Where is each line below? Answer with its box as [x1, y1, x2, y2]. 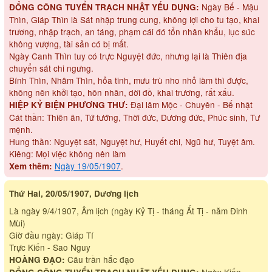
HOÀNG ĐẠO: [8, 253, 65, 265]
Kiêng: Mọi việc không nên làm [8, 147, 126, 160]
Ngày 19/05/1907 [54, 159, 121, 172]
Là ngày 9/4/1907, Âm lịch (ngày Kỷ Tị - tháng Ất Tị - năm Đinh [8, 204, 248, 217]
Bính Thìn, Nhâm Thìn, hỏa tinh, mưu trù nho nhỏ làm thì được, [8, 73, 248, 86]
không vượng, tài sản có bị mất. [8, 37, 129, 50]
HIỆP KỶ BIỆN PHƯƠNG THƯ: [8, 98, 128, 110]
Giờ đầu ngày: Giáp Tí [8, 228, 93, 241]
